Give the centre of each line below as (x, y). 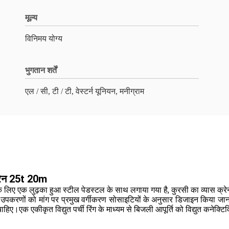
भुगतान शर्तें (41, 70)
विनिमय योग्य (44, 39)
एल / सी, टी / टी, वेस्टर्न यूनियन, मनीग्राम (85, 91)
